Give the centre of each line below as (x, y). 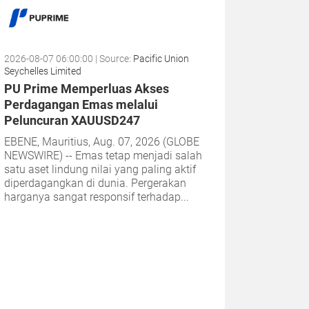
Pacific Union (161, 58)
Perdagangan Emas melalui (81, 104)
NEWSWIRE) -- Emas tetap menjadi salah (103, 155)
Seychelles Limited (43, 71)
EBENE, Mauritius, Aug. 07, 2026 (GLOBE (102, 141)
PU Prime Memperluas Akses (87, 88)
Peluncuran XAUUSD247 (72, 120)
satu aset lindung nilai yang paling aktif (100, 169)
